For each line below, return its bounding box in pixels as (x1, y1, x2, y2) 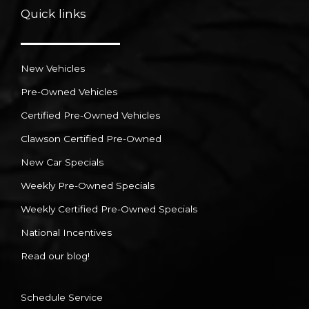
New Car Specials (21, 157, 103, 168)
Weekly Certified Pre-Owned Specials (21, 203, 197, 215)
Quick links (21, 6, 86, 21)
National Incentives (21, 227, 112, 239)
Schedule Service (21, 292, 103, 303)
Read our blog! (21, 250, 90, 262)
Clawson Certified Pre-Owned (21, 133, 161, 145)
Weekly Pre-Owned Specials (21, 180, 154, 192)
